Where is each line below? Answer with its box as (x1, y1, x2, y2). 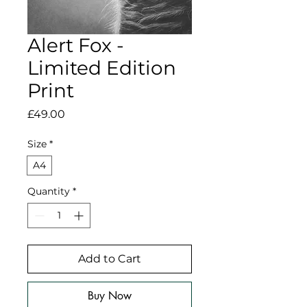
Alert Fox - (27, 34, 124, 58)
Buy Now (88, 288, 132, 304)
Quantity (27, 185, 70, 198)
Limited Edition (27, 56, 176, 80)
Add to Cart (78, 252, 141, 266)
